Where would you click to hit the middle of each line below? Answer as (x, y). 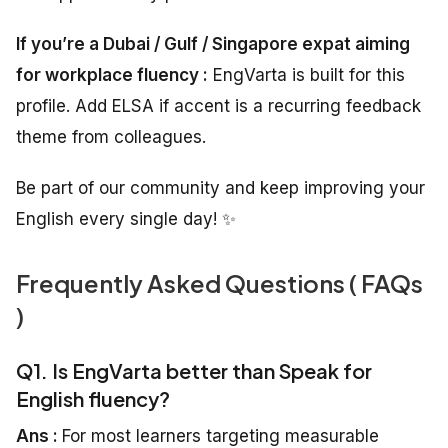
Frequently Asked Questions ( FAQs (219, 283)
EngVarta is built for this (306, 75)
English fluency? (93, 399)
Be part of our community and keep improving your (220, 188)
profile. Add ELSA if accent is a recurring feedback (218, 106)
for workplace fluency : (112, 75)
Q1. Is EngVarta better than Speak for (194, 371)
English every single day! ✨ (126, 219)
